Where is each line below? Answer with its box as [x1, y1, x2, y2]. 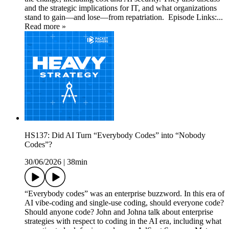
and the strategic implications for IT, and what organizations [25, 4, 217, 13]
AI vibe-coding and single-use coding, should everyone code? [25, 198, 224, 208]
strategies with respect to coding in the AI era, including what [25, 217, 221, 226]
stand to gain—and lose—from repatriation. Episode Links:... [25, 13, 223, 22]
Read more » [25, 22, 66, 31]
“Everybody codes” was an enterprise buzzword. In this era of [25, 189, 224, 198]
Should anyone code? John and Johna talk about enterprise [25, 208, 213, 217]
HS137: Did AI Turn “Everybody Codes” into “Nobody [25, 131, 205, 140]
